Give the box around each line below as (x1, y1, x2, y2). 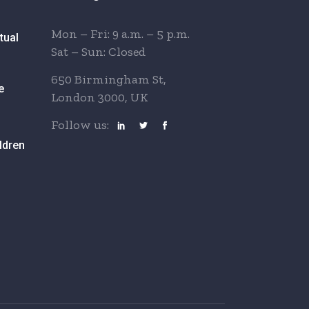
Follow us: (50, 117, 109, 133)
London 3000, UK (50, 90, 148, 106)
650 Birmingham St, (50, 72, 166, 88)
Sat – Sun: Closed (50, 44, 146, 60)
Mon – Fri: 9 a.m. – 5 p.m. (50, 26, 190, 42)
